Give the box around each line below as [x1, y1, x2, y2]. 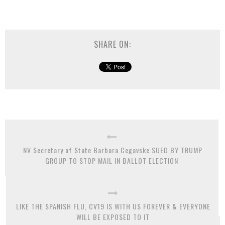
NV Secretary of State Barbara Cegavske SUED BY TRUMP [21, 144, 202, 155]
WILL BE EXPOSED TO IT [76, 211, 150, 222]
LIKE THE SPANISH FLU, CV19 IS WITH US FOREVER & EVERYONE [16, 200, 210, 211]
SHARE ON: [94, 38, 131, 50]
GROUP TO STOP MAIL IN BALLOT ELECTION [45, 155, 178, 166]
